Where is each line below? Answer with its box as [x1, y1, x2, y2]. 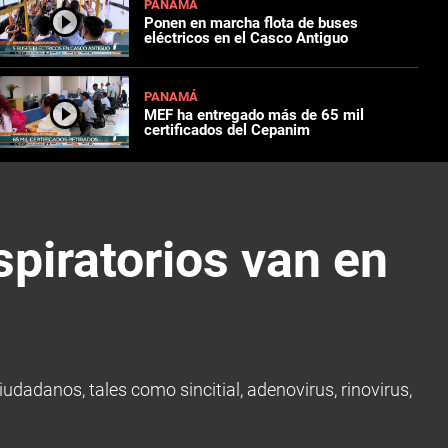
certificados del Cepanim [144, 120, 311, 139]
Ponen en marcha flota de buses [144, 14, 359, 33]
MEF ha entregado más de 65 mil [144, 105, 365, 124]
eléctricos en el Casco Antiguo [144, 29, 349, 48]
